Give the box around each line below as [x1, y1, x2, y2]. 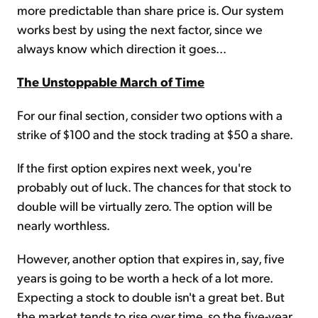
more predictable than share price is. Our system [17, 1, 284, 18]
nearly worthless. [17, 216, 110, 234]
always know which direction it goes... [17, 40, 226, 57]
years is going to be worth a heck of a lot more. [17, 269, 273, 286]
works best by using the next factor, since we [17, 21, 263, 38]
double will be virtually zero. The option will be [17, 197, 273, 214]
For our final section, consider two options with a [17, 106, 283, 124]
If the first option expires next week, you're [17, 159, 252, 176]
